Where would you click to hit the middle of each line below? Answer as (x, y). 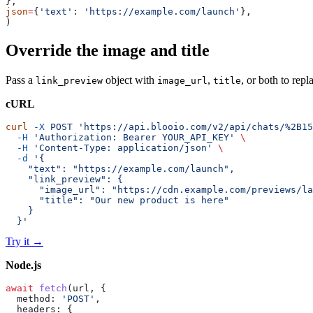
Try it (17, 242)
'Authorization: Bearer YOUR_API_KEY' (131, 138)
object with (130, 80)
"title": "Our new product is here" (117, 201)
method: (34, 299)
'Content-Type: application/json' (120, 148)
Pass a (21, 80)
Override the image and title (108, 51)
